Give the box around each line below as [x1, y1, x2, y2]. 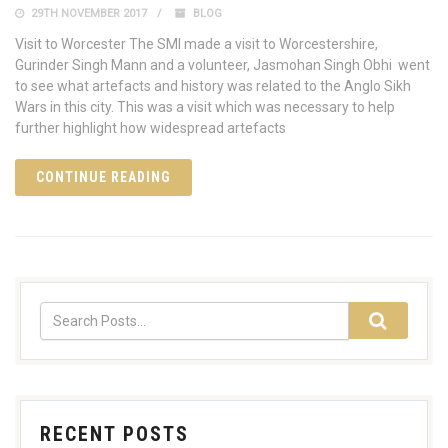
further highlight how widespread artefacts [15, 120, 286, 137]
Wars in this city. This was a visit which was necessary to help [15, 99, 395, 116]
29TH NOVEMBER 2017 [28, 7, 147, 21]
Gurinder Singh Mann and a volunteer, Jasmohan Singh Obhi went [15, 57, 430, 74]
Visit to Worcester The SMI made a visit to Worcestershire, [15, 36, 378, 53]
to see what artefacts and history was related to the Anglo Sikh [15, 78, 411, 95]
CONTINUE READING [36, 169, 171, 186]
